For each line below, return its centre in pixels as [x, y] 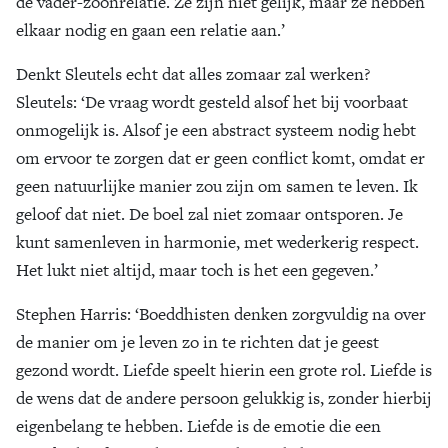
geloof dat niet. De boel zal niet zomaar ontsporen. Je [209, 214]
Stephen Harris [71, 314]
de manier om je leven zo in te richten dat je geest [197, 342]
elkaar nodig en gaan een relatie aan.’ [150, 30]
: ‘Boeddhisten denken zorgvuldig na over [276, 314]
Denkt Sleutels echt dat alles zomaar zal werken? [195, 74]
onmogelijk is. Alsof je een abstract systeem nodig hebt [216, 130]
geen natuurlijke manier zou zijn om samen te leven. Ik [217, 186]
